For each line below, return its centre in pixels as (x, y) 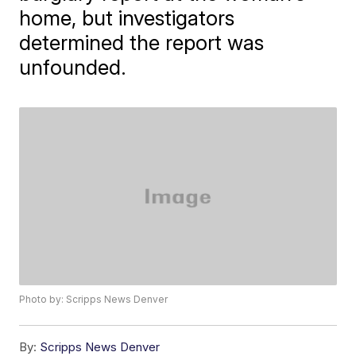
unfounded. (73, 67)
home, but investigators (127, 18)
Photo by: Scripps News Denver (94, 300)
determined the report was (142, 43)
